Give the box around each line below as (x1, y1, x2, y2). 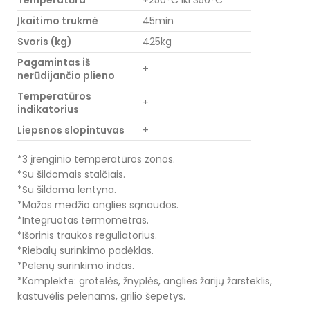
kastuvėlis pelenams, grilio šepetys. (17, 289, 185, 303)
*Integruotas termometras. (17, 213, 149, 227)
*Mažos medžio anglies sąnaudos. (17, 198, 179, 212)
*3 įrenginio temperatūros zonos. (17, 152, 175, 166)
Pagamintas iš (17, 55, 91, 69)
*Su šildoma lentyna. (17, 183, 116, 197)
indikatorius (17, 102, 79, 116)
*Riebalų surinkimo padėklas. (17, 244, 154, 257)
